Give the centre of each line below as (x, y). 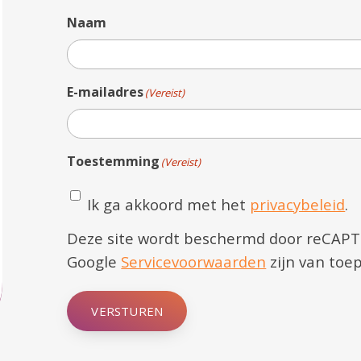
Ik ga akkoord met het (169, 204)
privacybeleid (298, 204)
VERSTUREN (127, 311)
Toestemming (114, 161)
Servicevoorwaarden (194, 261)
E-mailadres (106, 91)
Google (94, 261)
